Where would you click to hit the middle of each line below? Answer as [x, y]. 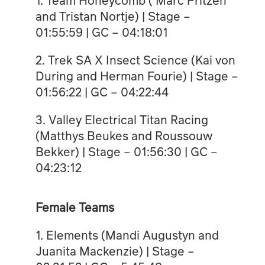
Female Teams [75, 207]
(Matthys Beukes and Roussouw [124, 135]
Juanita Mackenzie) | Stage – [115, 251]
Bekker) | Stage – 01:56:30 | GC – [126, 151]
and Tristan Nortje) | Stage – [113, 16]
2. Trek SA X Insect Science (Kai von [135, 59]
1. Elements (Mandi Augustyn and [127, 235]
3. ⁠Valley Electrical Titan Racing [122, 119]
